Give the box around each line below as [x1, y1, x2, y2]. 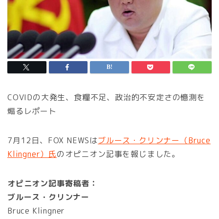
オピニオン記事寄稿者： [7, 178, 98, 189]
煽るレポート [7, 106, 57, 117]
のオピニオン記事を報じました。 [57, 149, 180, 160]
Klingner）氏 [7, 149, 57, 160]
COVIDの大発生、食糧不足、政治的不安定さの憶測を [7, 92, 205, 103]
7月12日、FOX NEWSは [7, 135, 98, 146]
